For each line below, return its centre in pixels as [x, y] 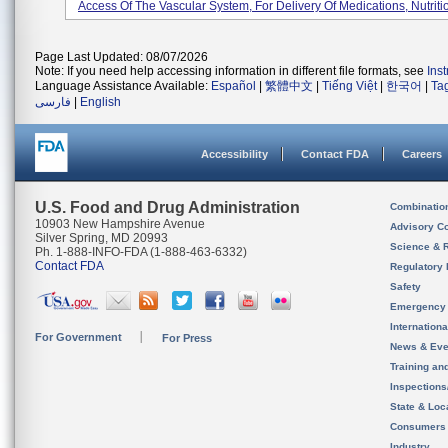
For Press [187, 338]
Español [233, 86]
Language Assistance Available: [123, 86]
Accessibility [234, 154]
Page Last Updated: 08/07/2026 [121, 57]
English [100, 102]
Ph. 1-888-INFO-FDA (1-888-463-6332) [141, 252]
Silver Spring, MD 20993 [101, 238]
